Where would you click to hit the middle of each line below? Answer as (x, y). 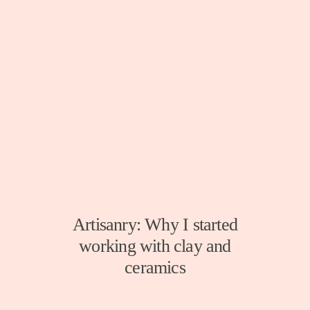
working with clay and (155, 246)
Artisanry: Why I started (155, 225)
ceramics (155, 268)
